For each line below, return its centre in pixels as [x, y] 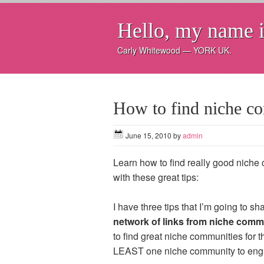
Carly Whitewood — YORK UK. [174, 50]
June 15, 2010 [148, 135]
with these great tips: [156, 177]
